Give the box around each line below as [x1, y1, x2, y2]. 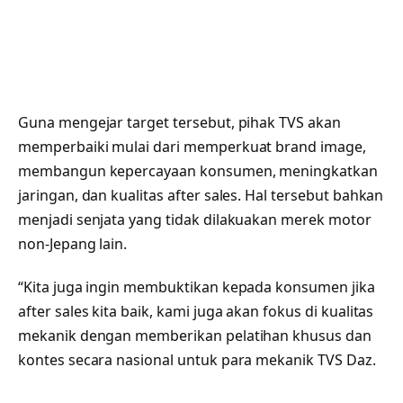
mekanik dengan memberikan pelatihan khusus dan [18, 325, 372, 345]
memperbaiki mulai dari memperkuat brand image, [18, 137, 366, 157]
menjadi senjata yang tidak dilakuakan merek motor [18, 210, 372, 230]
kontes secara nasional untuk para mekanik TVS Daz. [18, 349, 376, 370]
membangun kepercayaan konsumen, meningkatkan [18, 161, 378, 182]
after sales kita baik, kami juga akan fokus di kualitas [18, 300, 374, 321]
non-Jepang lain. [18, 234, 128, 255]
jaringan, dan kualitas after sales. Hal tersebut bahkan [18, 185, 384, 206]
